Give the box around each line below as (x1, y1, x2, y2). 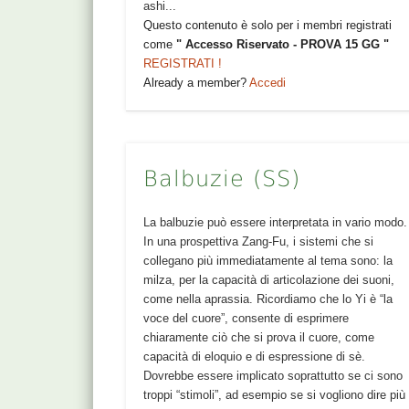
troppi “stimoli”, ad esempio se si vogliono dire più (143, 387, 406, 402)
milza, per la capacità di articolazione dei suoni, (143, 272, 395, 287)
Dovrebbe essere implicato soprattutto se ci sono (143, 368, 404, 383)
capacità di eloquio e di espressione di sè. (143, 349, 366, 363)
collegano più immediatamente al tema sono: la (143, 253, 393, 267)
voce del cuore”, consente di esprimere (143, 310, 350, 325)
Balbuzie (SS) (143, 165, 301, 192)
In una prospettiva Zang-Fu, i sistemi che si (143, 234, 374, 248)
